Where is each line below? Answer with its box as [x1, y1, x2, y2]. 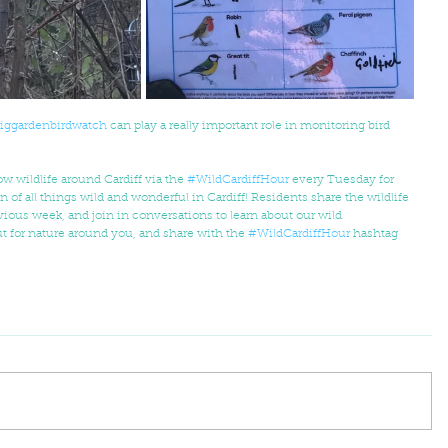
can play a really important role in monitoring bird [107, 120, 393, 133]
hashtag [350, 228, 401, 241]
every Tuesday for [289, 174, 400, 187]
